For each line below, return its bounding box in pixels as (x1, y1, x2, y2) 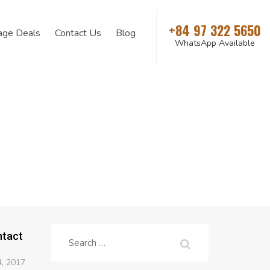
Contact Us (55, 27, 101, 40)
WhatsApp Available (175, 37, 255, 49)
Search (67, 233, 96, 245)
